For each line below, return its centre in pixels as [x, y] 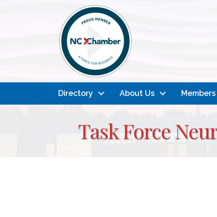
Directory [76, 93]
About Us [137, 93]
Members [198, 93]
